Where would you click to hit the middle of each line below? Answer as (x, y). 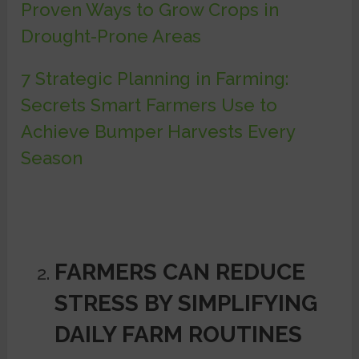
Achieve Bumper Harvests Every (158, 131)
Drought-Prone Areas (111, 36)
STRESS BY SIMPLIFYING (186, 303)
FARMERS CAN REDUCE (179, 272)
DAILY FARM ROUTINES (178, 334)
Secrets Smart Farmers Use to (149, 105)
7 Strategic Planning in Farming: (155, 78)
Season (52, 157)
